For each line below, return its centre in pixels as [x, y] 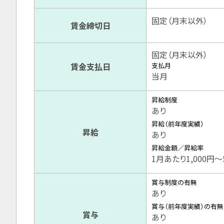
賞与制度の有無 [174, 182]
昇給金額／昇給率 [177, 148]
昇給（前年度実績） [178, 124]
